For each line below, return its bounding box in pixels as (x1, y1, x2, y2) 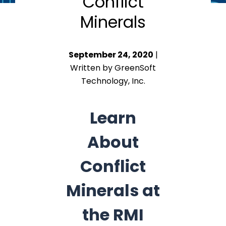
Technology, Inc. (81, 75, 145, 87)
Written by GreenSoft (70, 62, 156, 74)
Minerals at (66, 179, 160, 202)
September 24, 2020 (68, 49, 153, 61)
